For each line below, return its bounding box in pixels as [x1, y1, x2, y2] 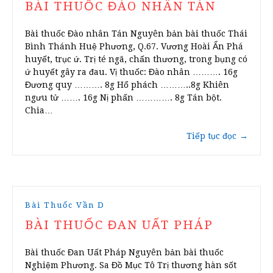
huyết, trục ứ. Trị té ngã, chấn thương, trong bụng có [25, 54, 247, 65]
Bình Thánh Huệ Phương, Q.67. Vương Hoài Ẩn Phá [25, 41, 243, 52]
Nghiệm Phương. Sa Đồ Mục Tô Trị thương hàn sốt [25, 260, 236, 271]
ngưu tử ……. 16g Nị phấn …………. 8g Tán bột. [25, 93, 222, 103]
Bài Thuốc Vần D [25, 200, 105, 210]
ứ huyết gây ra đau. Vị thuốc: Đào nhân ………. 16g [25, 67, 238, 77]
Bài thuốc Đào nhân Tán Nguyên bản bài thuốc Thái [25, 29, 247, 39]
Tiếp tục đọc [186, 131, 236, 141]
